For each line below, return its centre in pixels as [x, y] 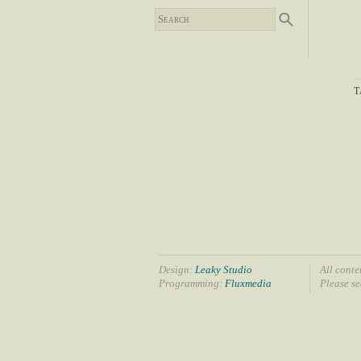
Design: [177, 269]
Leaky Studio [224, 269]
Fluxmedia [248, 283]
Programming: [192, 283]
